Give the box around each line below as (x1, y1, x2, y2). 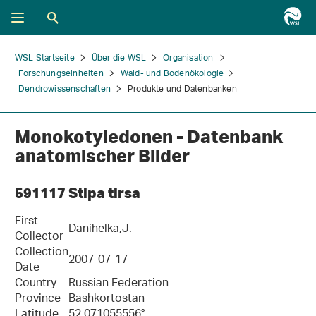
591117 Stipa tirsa (15, 183, 140, 202)
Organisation (163, 49, 214, 68)
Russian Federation (68, 272, 169, 296)
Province (15, 288, 61, 311)
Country (15, 272, 56, 296)
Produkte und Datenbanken (128, 80, 237, 99)
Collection (15, 241, 68, 265)
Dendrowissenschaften (18, 80, 111, 99)
